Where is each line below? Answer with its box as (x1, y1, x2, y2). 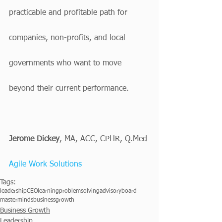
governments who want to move (9, 59, 124, 67)
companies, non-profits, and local (9, 34, 128, 42)
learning (38, 188, 59, 194)
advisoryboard (100, 188, 137, 194)
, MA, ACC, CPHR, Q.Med (59, 135, 147, 143)
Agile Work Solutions (9, 161, 82, 168)
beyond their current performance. (9, 85, 129, 93)
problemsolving (59, 188, 100, 194)
